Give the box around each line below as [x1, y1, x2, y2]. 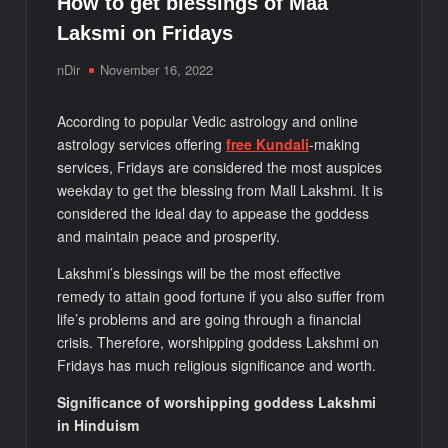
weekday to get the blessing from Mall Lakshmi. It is [57, 179, 384, 200]
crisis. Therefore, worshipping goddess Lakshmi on [57, 331, 380, 352]
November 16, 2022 [100, 59, 214, 79]
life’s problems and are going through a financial [57, 308, 362, 329]
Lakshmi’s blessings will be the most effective [57, 262, 342, 283]
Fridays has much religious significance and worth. [57, 354, 377, 375]
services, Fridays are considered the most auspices [57, 156, 383, 177]
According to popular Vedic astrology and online [57, 110, 359, 131]
